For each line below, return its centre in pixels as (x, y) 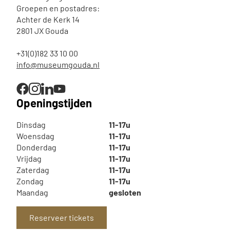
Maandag (32, 192)
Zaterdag (33, 170)
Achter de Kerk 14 (48, 19)
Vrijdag (29, 158)
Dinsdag (31, 124)
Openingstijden (54, 103)
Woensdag (35, 136)
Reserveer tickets (62, 217)
